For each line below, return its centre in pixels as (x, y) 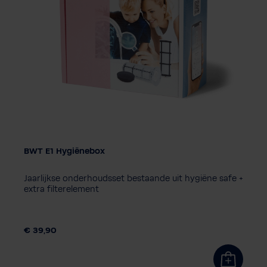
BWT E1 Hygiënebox (64, 151)
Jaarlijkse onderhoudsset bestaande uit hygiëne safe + (133, 178)
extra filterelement (61, 189)
